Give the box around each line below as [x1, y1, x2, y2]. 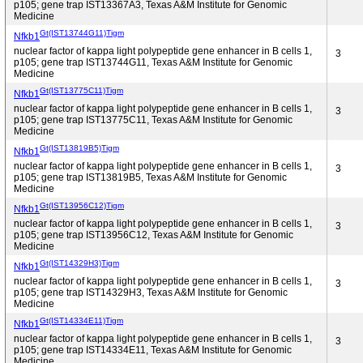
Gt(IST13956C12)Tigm [40, 200, 124, 210]
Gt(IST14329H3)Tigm [40, 258, 119, 267]
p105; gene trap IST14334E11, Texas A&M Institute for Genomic [14, 344, 292, 356]
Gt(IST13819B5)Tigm [40, 143, 119, 152]
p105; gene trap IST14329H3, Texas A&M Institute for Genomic [14, 287, 288, 298]
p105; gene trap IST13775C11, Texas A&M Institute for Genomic [14, 114, 293, 126]
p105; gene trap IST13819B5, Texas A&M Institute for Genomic [14, 172, 287, 183]
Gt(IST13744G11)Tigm [40, 28, 124, 37]
